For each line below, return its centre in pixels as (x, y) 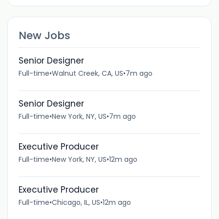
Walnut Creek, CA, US (87, 73)
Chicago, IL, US (76, 202)
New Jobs (44, 35)
